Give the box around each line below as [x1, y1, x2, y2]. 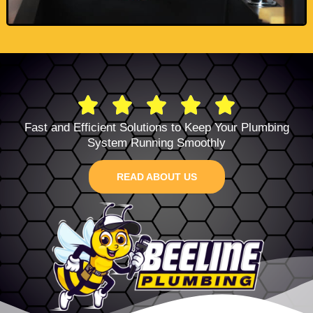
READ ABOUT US [116, 170, 197, 182]
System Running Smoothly [87, 136, 226, 150]
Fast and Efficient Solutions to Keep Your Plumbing [24, 121, 289, 134]
